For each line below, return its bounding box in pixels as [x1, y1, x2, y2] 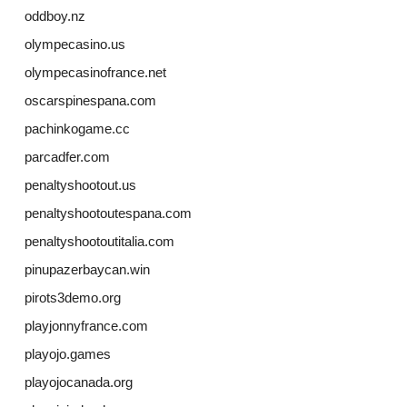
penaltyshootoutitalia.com [24, 233, 174, 250]
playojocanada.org [24, 374, 133, 391]
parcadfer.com [24, 149, 110, 165]
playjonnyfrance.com [24, 318, 148, 334]
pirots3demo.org [24, 290, 121, 306]
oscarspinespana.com [24, 93, 156, 109]
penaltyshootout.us [24, 177, 136, 194]
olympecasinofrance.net [24, 65, 166, 81]
